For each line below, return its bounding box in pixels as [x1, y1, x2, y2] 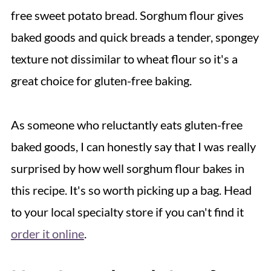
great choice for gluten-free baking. [10, 73, 192, 88]
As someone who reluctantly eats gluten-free [10, 117, 243, 132]
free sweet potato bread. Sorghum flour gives [10, 8, 244, 23]
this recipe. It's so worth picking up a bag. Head [10, 183, 252, 198]
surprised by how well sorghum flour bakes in [10, 161, 244, 176]
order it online [10, 226, 84, 241]
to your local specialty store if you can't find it [10, 204, 244, 220]
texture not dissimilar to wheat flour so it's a [10, 51, 238, 67]
